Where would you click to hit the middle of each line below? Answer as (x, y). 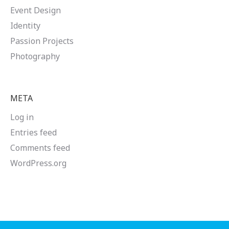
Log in (22, 117)
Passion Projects (42, 41)
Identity (25, 26)
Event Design (36, 10)
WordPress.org (38, 163)
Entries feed (33, 132)
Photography (35, 56)
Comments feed (40, 148)
